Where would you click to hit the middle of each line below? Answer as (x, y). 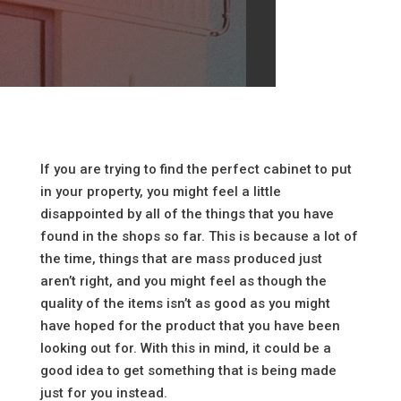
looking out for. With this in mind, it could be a (185, 348)
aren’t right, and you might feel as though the (183, 281)
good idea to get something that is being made (188, 371)
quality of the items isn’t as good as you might (185, 303)
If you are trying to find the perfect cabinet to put (196, 169)
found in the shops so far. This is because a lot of (199, 236)
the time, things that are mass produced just (181, 259)
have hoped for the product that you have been (190, 326)
